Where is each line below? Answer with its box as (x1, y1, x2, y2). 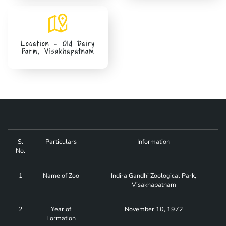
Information (137, 137, 170, 146)
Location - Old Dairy (21, 39, 95, 49)
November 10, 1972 (124, 205, 183, 214)
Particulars (45, 137, 77, 146)
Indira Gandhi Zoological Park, (111, 171, 196, 180)
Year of (51, 205, 71, 214)
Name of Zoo (43, 171, 79, 180)
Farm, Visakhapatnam (21, 46, 94, 57)
